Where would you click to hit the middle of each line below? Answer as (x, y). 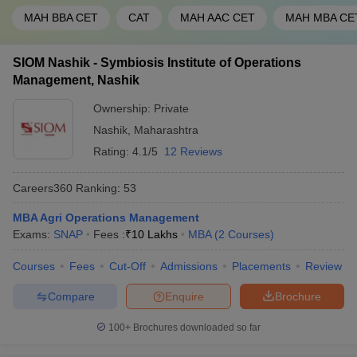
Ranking (95, 188)
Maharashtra (166, 130)
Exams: (33, 234)
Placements (261, 266)
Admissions (189, 266)
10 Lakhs (155, 234)
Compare (71, 296)
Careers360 (43, 188)
